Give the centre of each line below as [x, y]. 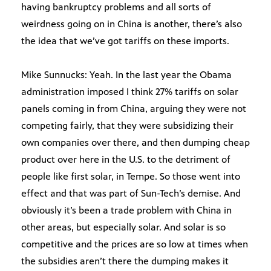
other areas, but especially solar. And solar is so [123, 227]
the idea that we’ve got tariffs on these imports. [125, 41]
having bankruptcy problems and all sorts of [116, 7]
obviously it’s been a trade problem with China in [126, 211]
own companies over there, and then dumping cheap [135, 143]
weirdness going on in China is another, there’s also [132, 24]
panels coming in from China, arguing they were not [134, 109]
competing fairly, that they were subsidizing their [127, 126]
